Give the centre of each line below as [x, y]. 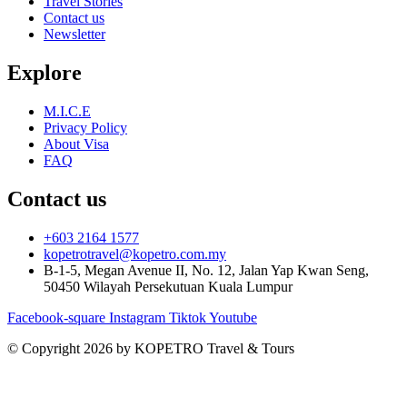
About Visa [76, 144]
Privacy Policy [85, 128]
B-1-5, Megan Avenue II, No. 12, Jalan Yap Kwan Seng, [206, 270]
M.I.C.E [67, 112]
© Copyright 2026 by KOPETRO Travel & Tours [151, 348]
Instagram [137, 318]
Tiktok [188, 318]
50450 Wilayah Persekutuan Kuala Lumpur [168, 287]
